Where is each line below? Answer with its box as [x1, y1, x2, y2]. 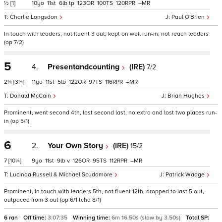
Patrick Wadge [166, 171, 206, 178]
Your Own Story [48, 141, 105, 151]
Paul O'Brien [171, 13, 206, 21]
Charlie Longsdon [10, 13, 59, 21]
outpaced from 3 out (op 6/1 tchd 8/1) [4, 196, 101, 204]
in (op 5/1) [4, 117, 29, 125]
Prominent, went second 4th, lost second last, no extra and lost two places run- [4, 109, 217, 116]
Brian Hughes [167, 92, 206, 100]
